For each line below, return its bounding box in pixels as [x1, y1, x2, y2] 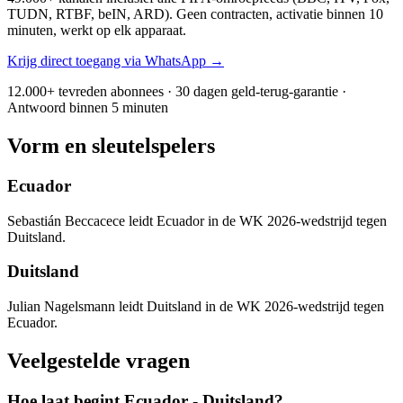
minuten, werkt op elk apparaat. [7, 22, 186, 39]
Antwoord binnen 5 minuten [7, 100, 168, 116]
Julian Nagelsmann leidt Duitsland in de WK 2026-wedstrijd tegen [7, 299, 384, 315]
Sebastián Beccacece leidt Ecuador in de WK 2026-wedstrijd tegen [7, 212, 387, 228]
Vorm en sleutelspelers [7, 133, 215, 157]
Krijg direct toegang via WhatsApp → [7, 53, 224, 69]
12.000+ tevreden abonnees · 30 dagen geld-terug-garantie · [7, 84, 346, 100]
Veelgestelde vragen [7, 348, 190, 372]
